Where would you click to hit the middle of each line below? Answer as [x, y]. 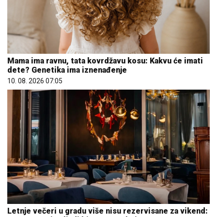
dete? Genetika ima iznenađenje [67, 70]
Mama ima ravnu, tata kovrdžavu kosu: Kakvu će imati [105, 61]
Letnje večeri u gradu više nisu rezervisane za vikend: [108, 211]
